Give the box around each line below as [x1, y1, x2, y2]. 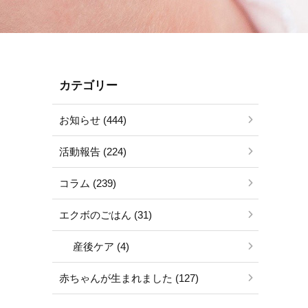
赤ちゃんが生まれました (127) [59, 272, 199, 284]
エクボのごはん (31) [59, 209, 152, 221]
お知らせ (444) [59, 114, 126, 126]
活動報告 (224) [59, 146, 126, 157]
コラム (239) [59, 177, 116, 189]
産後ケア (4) [73, 241, 129, 252]
